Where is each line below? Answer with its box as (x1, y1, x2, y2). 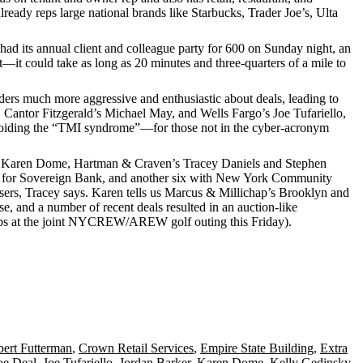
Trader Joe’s (248, 6, 310, 19)
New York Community (216, 171, 332, 185)
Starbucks (191, 6, 241, 19)
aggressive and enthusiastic (83, 92, 221, 105)
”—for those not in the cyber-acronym (135, 121, 329, 135)
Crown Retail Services (79, 340, 194, 355)
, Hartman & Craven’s (67, 156, 183, 170)
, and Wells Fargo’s (172, 106, 270, 120)
